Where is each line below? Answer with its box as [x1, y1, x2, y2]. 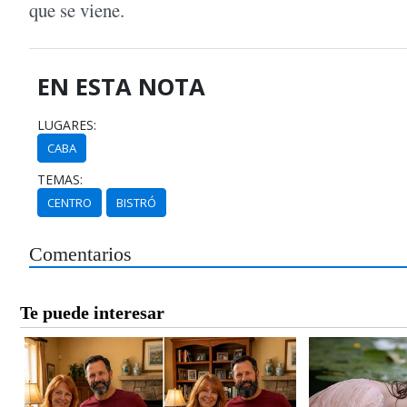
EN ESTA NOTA [37, 71, 206, 104]
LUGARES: [37, 116, 97, 134]
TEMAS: [37, 171, 84, 189]
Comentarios [29, 243, 132, 266]
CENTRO [47, 194, 93, 212]
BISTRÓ [116, 194, 157, 212]
